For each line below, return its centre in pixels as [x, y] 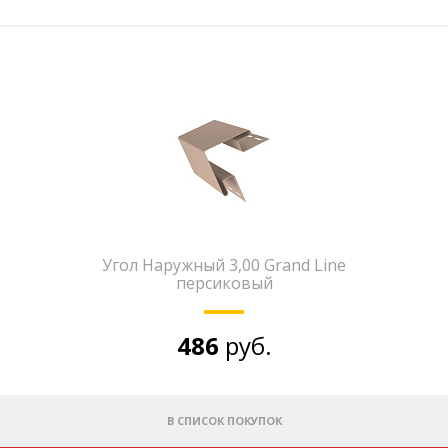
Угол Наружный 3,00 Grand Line [224, 265]
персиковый [224, 283]
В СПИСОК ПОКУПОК [224, 420]
